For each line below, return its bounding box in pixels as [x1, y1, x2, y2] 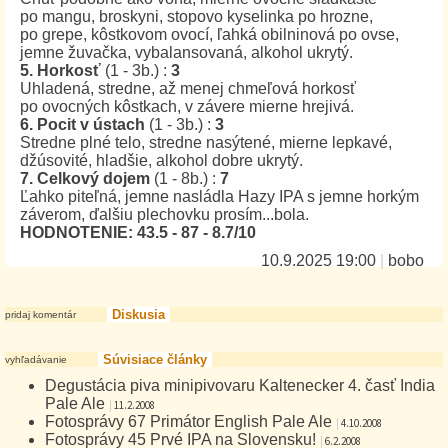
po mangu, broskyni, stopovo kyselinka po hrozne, [20, 8, 373, 25]
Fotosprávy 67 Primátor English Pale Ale [45, 413, 332, 430]
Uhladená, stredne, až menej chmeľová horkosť [20, 80, 356, 97]
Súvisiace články [103, 352, 207, 367]
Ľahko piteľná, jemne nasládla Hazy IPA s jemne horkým [20, 188, 419, 205]
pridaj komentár [5, 309, 76, 320]
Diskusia [112, 307, 165, 322]
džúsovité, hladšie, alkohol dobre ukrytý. [20, 152, 307, 169]
